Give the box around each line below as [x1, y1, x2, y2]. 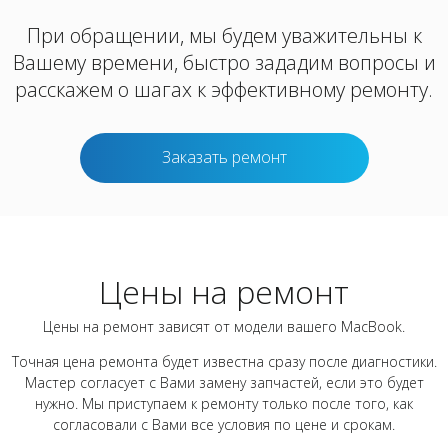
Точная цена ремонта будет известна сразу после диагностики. [11, 352, 437, 371]
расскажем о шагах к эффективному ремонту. [15, 76, 433, 103]
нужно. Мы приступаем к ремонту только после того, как [35, 394, 413, 413]
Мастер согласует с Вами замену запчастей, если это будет [24, 373, 424, 392]
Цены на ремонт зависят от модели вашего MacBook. [43, 317, 405, 336]
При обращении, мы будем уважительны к [26, 22, 422, 49]
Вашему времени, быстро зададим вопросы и [12, 49, 436, 76]
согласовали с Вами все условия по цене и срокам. [53, 415, 395, 434]
